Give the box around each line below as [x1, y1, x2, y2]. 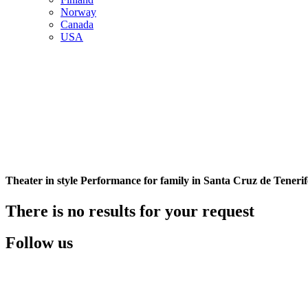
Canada [60, 19, 93, 30]
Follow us [5, 234, 73, 252]
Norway [60, 6, 96, 18]
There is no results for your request [5, 201, 254, 220]
